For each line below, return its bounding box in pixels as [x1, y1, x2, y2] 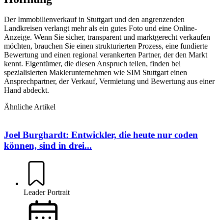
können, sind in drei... [4, 140, 92, 151]
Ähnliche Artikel [4, 103, 55, 111]
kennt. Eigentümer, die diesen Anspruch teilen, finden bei [4, 59, 181, 68]
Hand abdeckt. [4, 86, 49, 95]
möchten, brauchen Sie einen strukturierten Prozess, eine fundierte [4, 42, 208, 51]
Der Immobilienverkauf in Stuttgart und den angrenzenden [4, 15, 185, 24]
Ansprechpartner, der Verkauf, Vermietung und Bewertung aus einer [4, 77, 215, 86]
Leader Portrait [24, 188, 70, 196]
